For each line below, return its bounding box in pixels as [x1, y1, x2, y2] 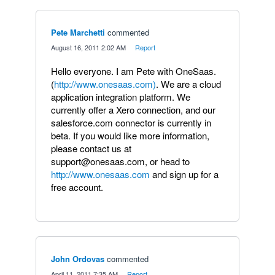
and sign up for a [150, 168, 219, 180]
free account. [51, 180, 103, 193]
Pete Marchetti [51, 26, 105, 38]
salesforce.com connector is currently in [51, 116, 211, 129]
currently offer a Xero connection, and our [51, 103, 215, 116]
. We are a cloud [156, 77, 221, 90]
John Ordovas [51, 253, 104, 265]
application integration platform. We [51, 90, 190, 103]
